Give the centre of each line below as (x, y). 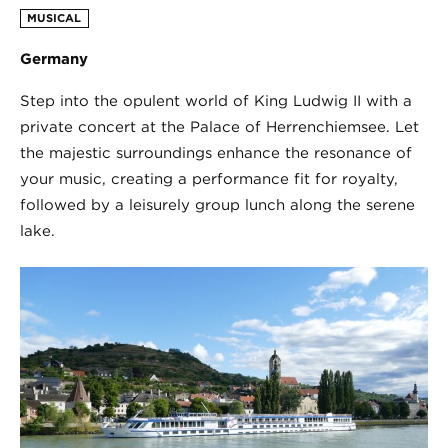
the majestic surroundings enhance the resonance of (216, 153)
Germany (54, 59)
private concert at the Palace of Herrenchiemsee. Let (219, 127)
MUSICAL (54, 18)
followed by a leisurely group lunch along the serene (217, 205)
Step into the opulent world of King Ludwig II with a (216, 101)
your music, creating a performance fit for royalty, (209, 179)
